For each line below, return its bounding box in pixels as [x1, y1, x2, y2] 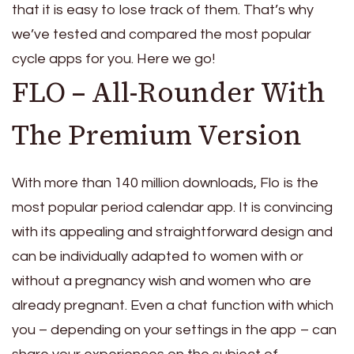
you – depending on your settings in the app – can [12, 322, 337, 337]
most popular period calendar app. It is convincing [12, 199, 333, 215]
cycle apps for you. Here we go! [12, 51, 215, 67]
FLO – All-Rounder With [12, 73, 325, 112]
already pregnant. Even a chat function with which [12, 297, 333, 313]
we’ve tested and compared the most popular [12, 27, 311, 43]
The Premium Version [12, 116, 302, 155]
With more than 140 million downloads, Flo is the [12, 175, 318, 190]
